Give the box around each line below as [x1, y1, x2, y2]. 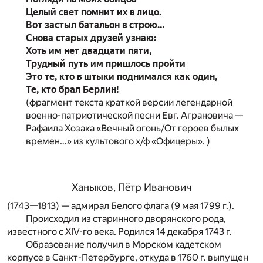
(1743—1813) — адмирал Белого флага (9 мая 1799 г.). [7, 200, 234, 211]
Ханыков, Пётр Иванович [71, 181, 192, 194]
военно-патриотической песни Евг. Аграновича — [26, 109, 243, 121]
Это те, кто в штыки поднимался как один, [26, 70, 217, 82]
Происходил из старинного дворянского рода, [26, 213, 226, 224]
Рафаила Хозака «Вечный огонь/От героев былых [26, 122, 239, 134]
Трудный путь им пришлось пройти [26, 58, 186, 69]
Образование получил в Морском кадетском [26, 238, 221, 250]
